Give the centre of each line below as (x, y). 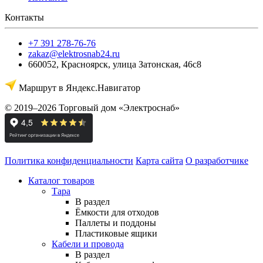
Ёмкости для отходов (117, 212)
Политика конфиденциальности (69, 160)
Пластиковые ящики (116, 233)
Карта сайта (159, 160)
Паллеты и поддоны (116, 222)
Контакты (24, 17)
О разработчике (217, 160)
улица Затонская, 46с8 (157, 64)
